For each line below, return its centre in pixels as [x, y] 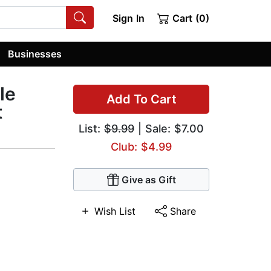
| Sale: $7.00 [169, 129]
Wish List [115, 211]
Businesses [35, 54]
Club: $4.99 [141, 147]
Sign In [128, 18]
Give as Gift [149, 180]
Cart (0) [189, 18]
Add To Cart [141, 100]
